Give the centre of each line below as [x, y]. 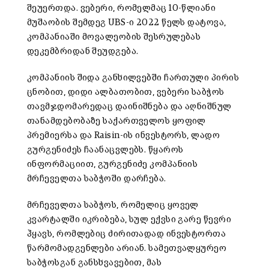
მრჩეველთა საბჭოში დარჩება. [97, 179]
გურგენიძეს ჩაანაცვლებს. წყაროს [105, 150]
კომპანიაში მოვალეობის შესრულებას [114, 37]
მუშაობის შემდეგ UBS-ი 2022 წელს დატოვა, [127, 23]
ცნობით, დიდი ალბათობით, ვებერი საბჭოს [126, 92]
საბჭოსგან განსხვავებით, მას [95, 263]
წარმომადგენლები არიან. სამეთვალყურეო [127, 249]
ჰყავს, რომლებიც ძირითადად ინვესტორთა [127, 234]
